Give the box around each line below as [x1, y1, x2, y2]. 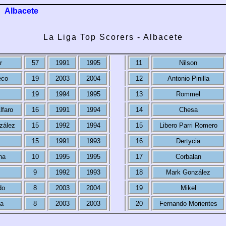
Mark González [166, 168, 210, 176]
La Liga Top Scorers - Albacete [43, 33, 183, 41]
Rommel [176, 90, 200, 98]
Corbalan [175, 152, 201, 160]
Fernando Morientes [159, 199, 217, 207]
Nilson [179, 59, 197, 67]
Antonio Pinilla [167, 74, 209, 82]
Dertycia [176, 137, 200, 145]
